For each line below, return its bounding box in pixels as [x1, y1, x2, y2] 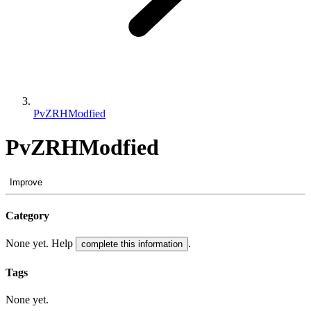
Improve [10, 176, 42, 187]
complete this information [81, 239, 183, 250]
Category [6, 210, 49, 222]
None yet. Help [6, 237, 76, 250]
